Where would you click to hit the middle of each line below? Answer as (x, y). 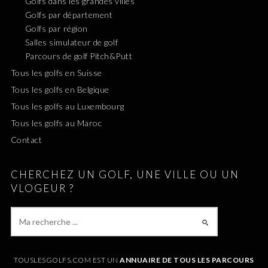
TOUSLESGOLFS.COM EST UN (67, 260)
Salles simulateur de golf (71, 42)
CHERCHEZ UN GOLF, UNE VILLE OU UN (125, 174)
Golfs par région (56, 28)
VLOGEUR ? (42, 188)
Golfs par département (69, 14)
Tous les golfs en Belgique (60, 89)
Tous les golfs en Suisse (56, 72)
